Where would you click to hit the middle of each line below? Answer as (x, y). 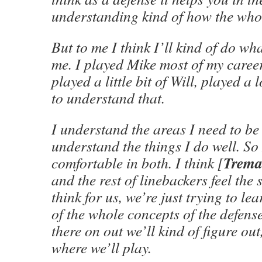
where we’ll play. (101, 247)
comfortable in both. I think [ (137, 163)
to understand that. (108, 98)
